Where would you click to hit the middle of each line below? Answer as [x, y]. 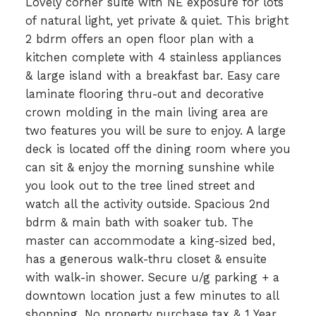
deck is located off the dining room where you [158, 149]
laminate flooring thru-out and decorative [144, 94]
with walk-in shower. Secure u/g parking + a [152, 277]
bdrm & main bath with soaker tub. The [139, 222]
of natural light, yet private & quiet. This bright [157, 20]
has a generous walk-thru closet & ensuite [146, 259]
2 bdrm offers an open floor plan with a [139, 39]
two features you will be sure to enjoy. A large [155, 130]
